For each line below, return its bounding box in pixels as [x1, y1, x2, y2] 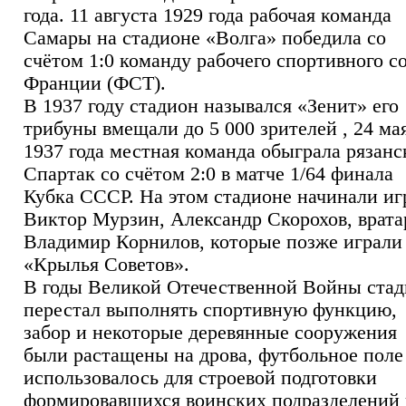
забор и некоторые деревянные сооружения [24, 321, 397, 343]
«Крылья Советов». [24, 253, 189, 275]
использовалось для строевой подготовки [24, 366, 377, 389]
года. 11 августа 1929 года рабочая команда [24, 4, 391, 26]
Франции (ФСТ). [24, 72, 166, 94]
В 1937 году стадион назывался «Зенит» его [24, 94, 399, 117]
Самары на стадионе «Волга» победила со [24, 26, 386, 49]
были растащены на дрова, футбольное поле [24, 343, 403, 366]
